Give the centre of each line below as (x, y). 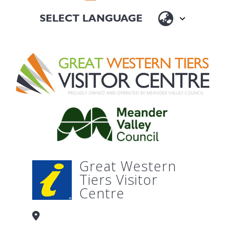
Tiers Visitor (119, 179)
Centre (102, 193)
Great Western (128, 166)
